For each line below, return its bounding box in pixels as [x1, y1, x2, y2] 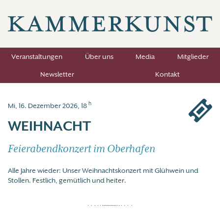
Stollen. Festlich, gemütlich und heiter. [8, 176, 126, 185]
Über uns [84, 52, 113, 61]
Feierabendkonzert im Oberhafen [8, 142, 155, 156]
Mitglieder [177, 52, 209, 61]
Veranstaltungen [11, 52, 62, 61]
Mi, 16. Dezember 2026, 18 [8, 101, 88, 110]
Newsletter [40, 70, 75, 79]
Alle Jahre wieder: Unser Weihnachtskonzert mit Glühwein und [8, 166, 198, 175]
